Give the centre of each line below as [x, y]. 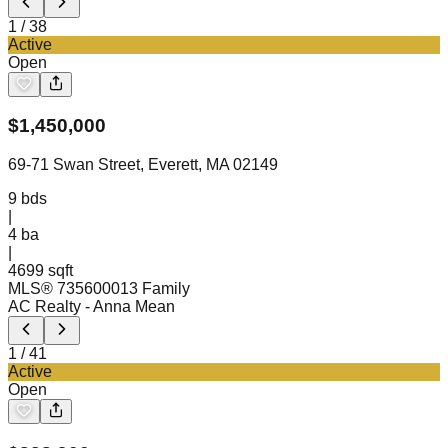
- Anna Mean [130, 307]
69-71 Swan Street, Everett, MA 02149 [143, 165]
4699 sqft [40, 271]
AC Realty [44, 307]
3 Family [159, 289]
